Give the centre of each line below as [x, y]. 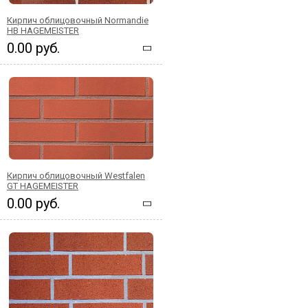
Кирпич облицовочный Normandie [78, 20]
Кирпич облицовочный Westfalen [76, 175]
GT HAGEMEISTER [43, 186]
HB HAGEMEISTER [43, 30]
